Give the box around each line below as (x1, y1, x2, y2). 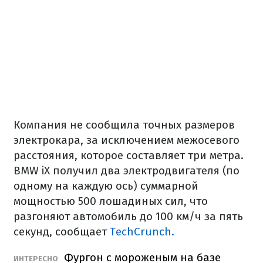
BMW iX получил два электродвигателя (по (14, 164, 240, 177)
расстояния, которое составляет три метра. (14, 149, 244, 162)
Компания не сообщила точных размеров (14, 118, 235, 131)
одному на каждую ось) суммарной (14, 179, 198, 193)
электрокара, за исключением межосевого (14, 133, 240, 147)
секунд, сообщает (14, 225, 110, 238)
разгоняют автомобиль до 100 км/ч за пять (14, 210, 243, 223)
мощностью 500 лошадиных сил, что (14, 194, 208, 208)
